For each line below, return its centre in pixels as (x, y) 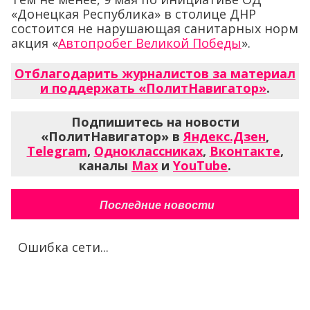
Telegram (57, 151)
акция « (35, 43)
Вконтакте (245, 151)
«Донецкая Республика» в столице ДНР (134, 14)
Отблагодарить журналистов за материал (155, 73)
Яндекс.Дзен (225, 136)
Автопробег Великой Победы (150, 43)
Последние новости (157, 205)
